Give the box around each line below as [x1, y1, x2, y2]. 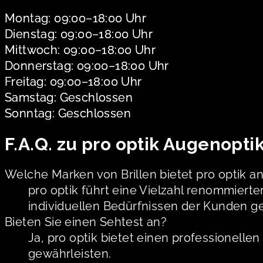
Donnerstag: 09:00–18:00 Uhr [5, 59, 169, 73]
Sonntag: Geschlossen [5, 106, 131, 121]
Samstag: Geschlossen [5, 90, 133, 105]
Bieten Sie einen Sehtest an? [5, 214, 167, 229]
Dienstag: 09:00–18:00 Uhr [5, 27, 153, 42]
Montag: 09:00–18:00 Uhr [5, 11, 147, 26]
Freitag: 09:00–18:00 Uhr [5, 75, 142, 89]
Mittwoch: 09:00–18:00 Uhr [5, 43, 156, 58]
